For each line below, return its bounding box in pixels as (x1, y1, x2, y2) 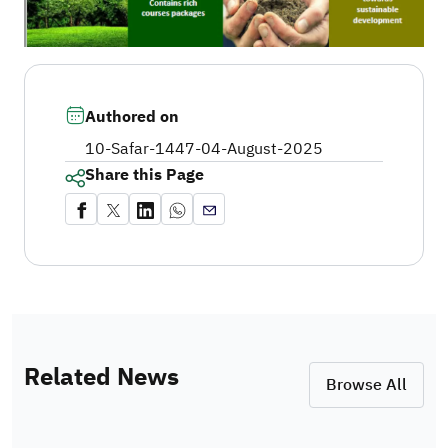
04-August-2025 (201, 137, 323, 162)
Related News (24, 359, 179, 396)
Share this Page (85, 163, 204, 188)
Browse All (326, 373, 407, 398)
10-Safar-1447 (85, 137, 195, 162)
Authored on (85, 105, 179, 130)
